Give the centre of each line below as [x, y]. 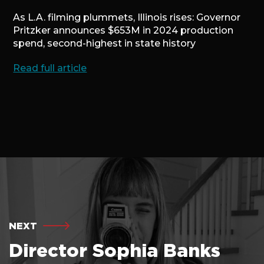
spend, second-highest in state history [105, 43]
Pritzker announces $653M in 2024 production [123, 30]
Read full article [50, 68]
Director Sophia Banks [115, 250]
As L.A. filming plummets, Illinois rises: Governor [127, 17]
